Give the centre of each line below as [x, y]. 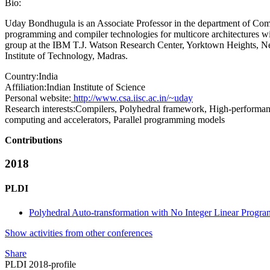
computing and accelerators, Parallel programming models [115, 120]
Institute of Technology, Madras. [66, 56]
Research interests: [40, 109]
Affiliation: [26, 87]
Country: [22, 77]
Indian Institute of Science [96, 87]
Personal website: [38, 98]
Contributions [33, 140]
